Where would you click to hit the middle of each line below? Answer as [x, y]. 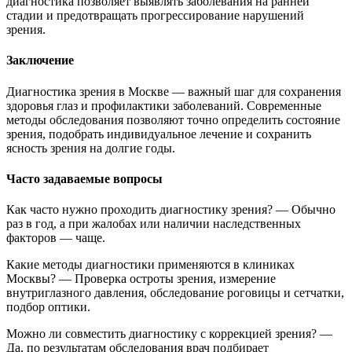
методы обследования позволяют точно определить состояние [173, 119]
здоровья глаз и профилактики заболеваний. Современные [164, 105]
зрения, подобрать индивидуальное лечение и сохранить [159, 134]
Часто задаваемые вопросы [84, 178]
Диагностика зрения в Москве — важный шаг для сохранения [174, 91]
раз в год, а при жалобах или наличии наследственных [154, 224]
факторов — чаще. [56, 238]
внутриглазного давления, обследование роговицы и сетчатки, [175, 293]
